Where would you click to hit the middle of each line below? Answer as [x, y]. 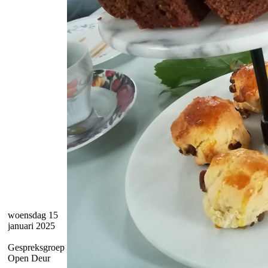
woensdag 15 [33, 215]
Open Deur [29, 258]
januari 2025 [31, 226]
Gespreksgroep [36, 247]
